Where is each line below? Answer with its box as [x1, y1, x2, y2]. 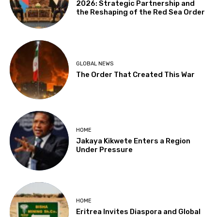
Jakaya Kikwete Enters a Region [76, 136, 191, 145]
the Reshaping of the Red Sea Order [76, 8, 205, 17]
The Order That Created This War [76, 70, 195, 79]
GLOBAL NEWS [76, 60, 114, 67]
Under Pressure [76, 145, 133, 154]
